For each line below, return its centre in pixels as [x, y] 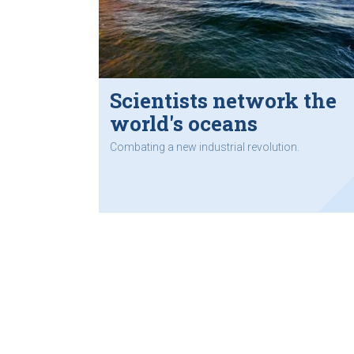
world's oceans [184, 124]
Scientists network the [223, 101]
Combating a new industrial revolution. [205, 147]
